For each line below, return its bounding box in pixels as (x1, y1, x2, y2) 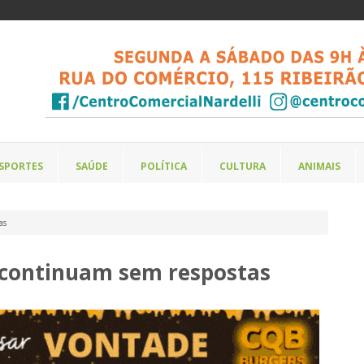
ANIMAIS (298, 159, 340, 173)
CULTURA (219, 159, 266, 173)
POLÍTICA (141, 159, 187, 173)
